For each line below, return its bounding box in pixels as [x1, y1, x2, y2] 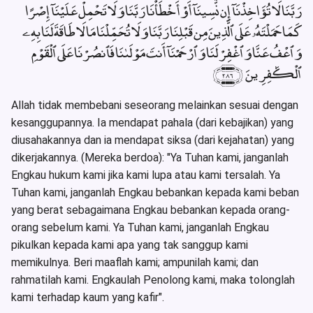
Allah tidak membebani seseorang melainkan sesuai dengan [11, 98, 298, 112]
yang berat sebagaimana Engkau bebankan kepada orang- [11, 203, 290, 217]
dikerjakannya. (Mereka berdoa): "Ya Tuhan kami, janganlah [11, 150, 289, 164]
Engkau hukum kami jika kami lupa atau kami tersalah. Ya [11, 168, 280, 182]
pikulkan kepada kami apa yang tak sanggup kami [11, 238, 248, 252]
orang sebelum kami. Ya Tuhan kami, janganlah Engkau [11, 220, 269, 234]
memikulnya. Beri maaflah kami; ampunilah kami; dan [11, 255, 259, 269]
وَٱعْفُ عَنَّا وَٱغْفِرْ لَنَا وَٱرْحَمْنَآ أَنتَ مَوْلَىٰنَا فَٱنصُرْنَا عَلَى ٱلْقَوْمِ [31, 36, 302, 66]
